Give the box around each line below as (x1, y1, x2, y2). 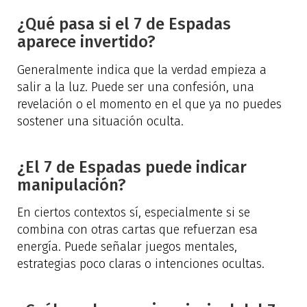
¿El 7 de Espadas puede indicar (17, 158, 247, 177)
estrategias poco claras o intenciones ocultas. (17, 256, 265, 272)
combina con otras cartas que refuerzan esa (17, 222, 258, 238)
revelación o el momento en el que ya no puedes (17, 96, 282, 112)
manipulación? (17, 175, 126, 195)
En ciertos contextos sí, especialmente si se (17, 205, 250, 221)
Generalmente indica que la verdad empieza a (17, 62, 267, 77)
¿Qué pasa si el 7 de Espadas (17, 14, 231, 34)
